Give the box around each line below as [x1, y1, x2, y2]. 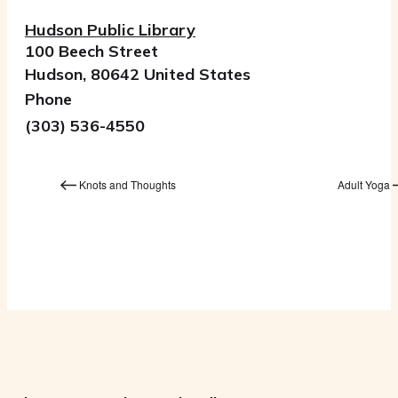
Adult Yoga [337, 177, 393, 193]
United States [144, 64, 251, 85]
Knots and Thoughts [76, 177, 177, 193]
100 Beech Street [25, 41, 158, 62]
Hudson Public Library [25, 20, 195, 41]
